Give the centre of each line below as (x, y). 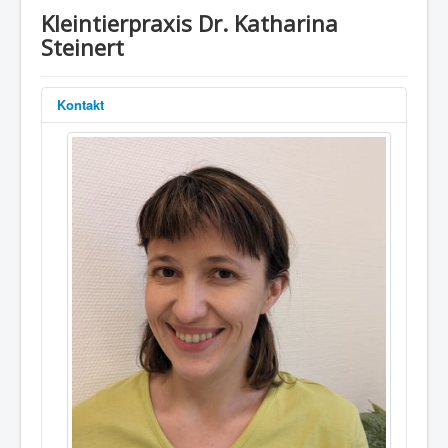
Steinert (82, 47)
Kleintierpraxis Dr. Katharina (189, 23)
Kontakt (80, 105)
